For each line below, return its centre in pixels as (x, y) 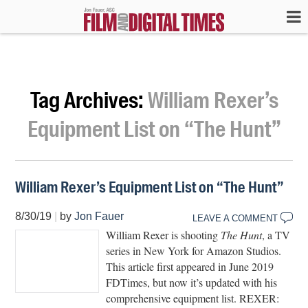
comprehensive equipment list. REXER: (193, 298)
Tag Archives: (89, 100)
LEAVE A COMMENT (235, 218)
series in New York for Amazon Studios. (194, 250)
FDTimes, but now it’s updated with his (192, 282)
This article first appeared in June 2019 (190, 266)
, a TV (276, 234)
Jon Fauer (99, 216)
